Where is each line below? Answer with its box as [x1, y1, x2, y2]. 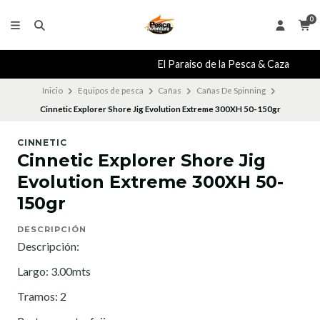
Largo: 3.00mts [17, 264, 91, 279]
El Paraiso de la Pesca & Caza [94, 58, 226, 71]
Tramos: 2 [17, 289, 66, 304]
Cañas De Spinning [196, 86, 266, 96]
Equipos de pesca [77, 86, 144, 96]
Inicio [42, 86, 63, 96]
